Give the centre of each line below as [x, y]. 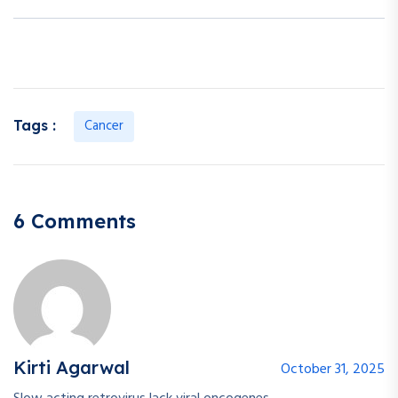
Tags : [35, 126]
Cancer [104, 127]
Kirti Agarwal [72, 368]
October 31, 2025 [333, 370]
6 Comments [75, 222]
